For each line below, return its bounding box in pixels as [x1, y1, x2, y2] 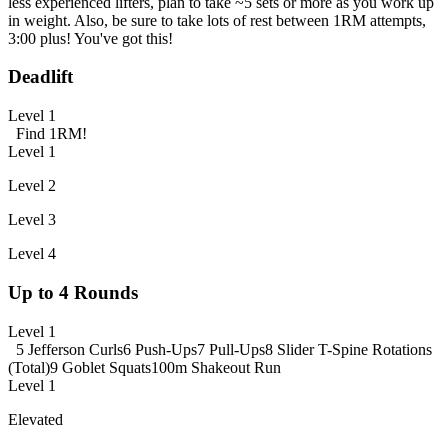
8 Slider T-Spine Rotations [265, 340, 432, 358]
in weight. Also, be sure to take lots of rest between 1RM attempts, [8, 11, 426, 29]
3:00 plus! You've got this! [8, 29, 173, 47]
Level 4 [8, 245, 56, 263]
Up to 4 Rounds [8, 281, 138, 303]
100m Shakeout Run [151, 358, 281, 376]
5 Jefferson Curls [16, 340, 123, 358]
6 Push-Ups [123, 340, 197, 358]
